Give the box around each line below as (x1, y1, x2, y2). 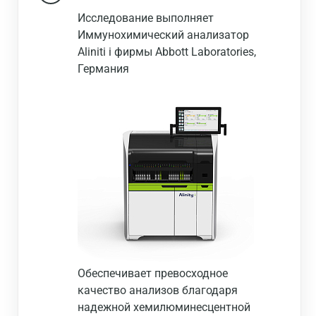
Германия (78, 62, 129, 75)
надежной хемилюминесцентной (78, 300, 250, 314)
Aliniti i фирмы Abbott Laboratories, (78, 45, 256, 59)
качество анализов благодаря (78, 284, 238, 297)
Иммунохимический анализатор (78, 28, 249, 42)
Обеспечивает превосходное (78, 267, 228, 280)
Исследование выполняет (78, 11, 214, 25)
